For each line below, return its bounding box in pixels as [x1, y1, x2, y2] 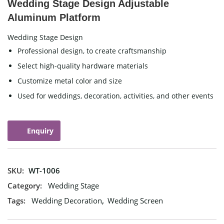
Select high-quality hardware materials [17, 61, 148, 70]
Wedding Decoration [31, 195, 102, 206]
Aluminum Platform [7, 12, 100, 23]
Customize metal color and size [17, 76, 122, 85]
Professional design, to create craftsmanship [17, 46, 166, 55]
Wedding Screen [107, 195, 163, 206]
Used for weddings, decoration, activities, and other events [17, 91, 213, 100]
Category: [7, 180, 42, 191]
